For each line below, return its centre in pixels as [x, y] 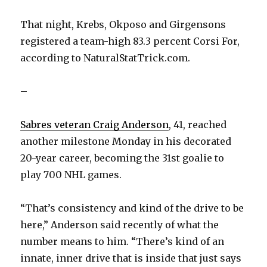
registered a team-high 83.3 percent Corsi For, [130, 41]
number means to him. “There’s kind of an [122, 242]
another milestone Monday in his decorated [126, 142]
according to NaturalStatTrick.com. [105, 58]
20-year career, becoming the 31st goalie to [122, 158]
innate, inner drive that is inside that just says [131, 258]
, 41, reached [198, 125]
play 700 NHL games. [71, 175]
